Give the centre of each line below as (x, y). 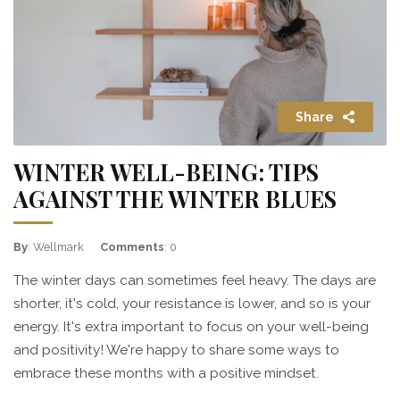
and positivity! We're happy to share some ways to (176, 350)
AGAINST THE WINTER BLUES (175, 199)
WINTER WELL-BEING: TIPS (166, 172)
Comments (132, 247)
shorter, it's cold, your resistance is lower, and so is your (192, 304)
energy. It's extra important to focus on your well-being (191, 327)
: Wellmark (56, 247)
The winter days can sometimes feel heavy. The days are (195, 280)
